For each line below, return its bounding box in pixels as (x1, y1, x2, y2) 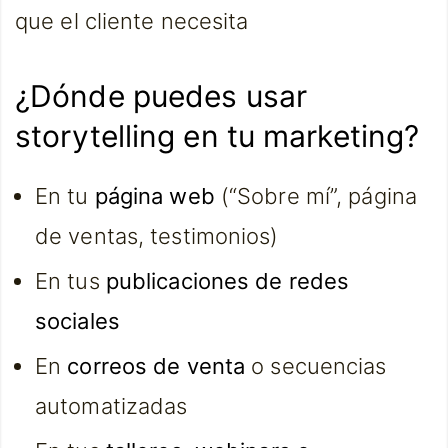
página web (94, 183, 215, 209)
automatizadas (35, 393, 188, 419)
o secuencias (245, 353, 387, 379)
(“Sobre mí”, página (214, 183, 417, 209)
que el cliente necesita (15, 8, 249, 34)
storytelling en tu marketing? (15, 118, 420, 154)
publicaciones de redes (105, 268, 350, 294)
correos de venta (67, 353, 246, 379)
